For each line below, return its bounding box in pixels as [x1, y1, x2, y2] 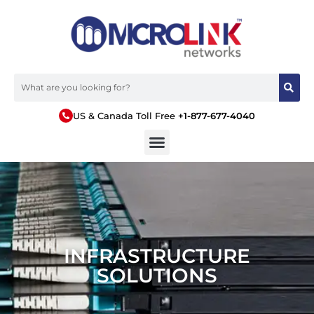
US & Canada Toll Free [73, 109, 178, 121]
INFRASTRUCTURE [64, 243, 250, 268]
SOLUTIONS [97, 263, 217, 287]
